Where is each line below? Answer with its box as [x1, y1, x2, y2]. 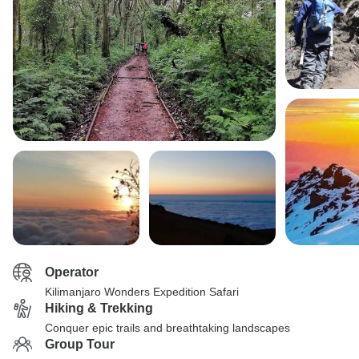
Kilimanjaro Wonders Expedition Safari [45, 285, 239, 298]
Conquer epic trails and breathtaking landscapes [45, 321, 290, 334]
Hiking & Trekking [45, 301, 153, 315]
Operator [45, 265, 99, 279]
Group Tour [45, 337, 115, 351]
